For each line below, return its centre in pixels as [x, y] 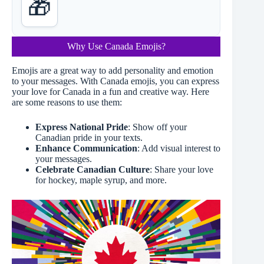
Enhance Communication [86, 148]
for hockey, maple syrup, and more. [101, 180]
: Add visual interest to [179, 148]
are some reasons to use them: [67, 102]
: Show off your [157, 127]
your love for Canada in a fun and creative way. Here [110, 91]
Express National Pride [82, 127]
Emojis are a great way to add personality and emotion [113, 70]
